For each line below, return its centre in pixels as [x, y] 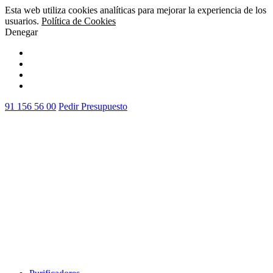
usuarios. [23, 21]
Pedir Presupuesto [93, 106]
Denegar [21, 32]
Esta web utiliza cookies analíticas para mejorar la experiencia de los [136, 10]
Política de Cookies [79, 21]
